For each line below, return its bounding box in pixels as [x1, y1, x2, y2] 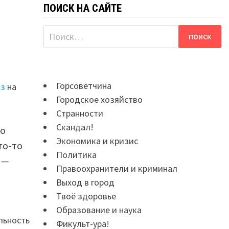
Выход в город [56, 176, 115, 188]
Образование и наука [56, 204, 142, 216]
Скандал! [56, 121, 94, 133]
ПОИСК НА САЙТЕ [43, 2, 122, 14]
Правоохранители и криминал [56, 163, 178, 174]
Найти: [43, 26, 71, 37]
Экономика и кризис [56, 135, 139, 147]
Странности [56, 107, 104, 119]
